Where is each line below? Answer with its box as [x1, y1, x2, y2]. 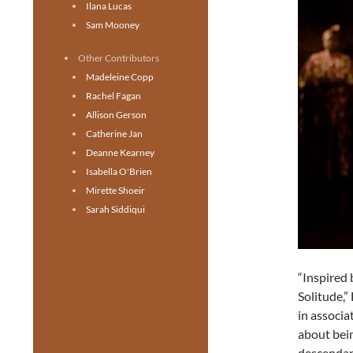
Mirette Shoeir [86, 184, 145, 196]
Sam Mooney [86, 19, 139, 31]
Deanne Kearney [86, 147, 154, 158]
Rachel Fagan [86, 90, 141, 102]
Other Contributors [78, 52, 159, 64]
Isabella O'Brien [86, 165, 152, 177]
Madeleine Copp [86, 71, 154, 83]
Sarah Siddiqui [86, 203, 145, 215]
